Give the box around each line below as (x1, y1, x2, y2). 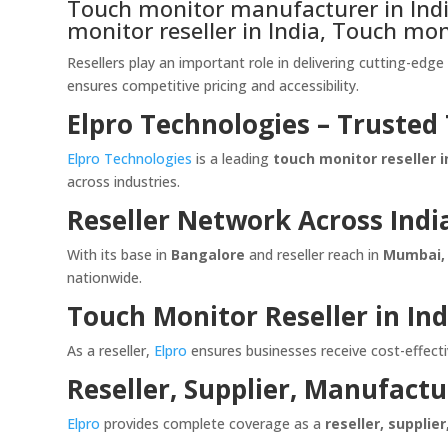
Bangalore (171, 245, 246, 265)
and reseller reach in (245, 245, 384, 265)
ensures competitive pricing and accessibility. (67, 76, 360, 96)
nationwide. (67, 268, 143, 288)
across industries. (67, 172, 181, 192)
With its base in (67, 245, 172, 265)
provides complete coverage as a (100, 414, 326, 434)
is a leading (192, 149, 274, 169)
